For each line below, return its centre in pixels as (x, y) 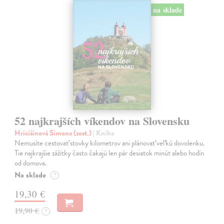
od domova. (31, 163)
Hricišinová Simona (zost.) (54, 133)
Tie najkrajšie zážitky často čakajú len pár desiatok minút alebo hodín (109, 153)
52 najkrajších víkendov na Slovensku (102, 120)
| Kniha (104, 133)
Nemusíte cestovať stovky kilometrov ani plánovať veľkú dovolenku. (110, 143)
